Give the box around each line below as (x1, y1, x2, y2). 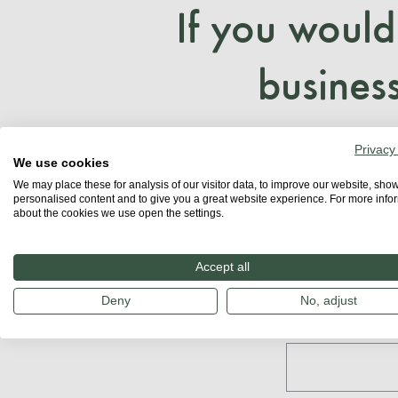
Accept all (195, 260, 250, 274)
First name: (285, 318, 357, 334)
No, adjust (300, 294, 357, 307)
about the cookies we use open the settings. (13, 207, 224, 219)
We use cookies (13, 156, 109, 170)
